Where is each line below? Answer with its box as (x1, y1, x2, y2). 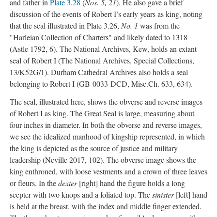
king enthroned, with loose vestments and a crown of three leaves (10, 166, 207, 176)
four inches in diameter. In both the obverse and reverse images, (10, 119, 202, 130)
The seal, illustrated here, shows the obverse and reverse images (10, 96, 202, 107)
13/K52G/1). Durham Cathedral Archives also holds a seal (10, 67, 188, 77)
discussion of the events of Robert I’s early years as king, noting (10, 9, 202, 19)
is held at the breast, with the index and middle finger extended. (10, 201, 201, 211)
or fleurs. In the (10, 177, 58, 188)
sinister (152, 189, 174, 200)
